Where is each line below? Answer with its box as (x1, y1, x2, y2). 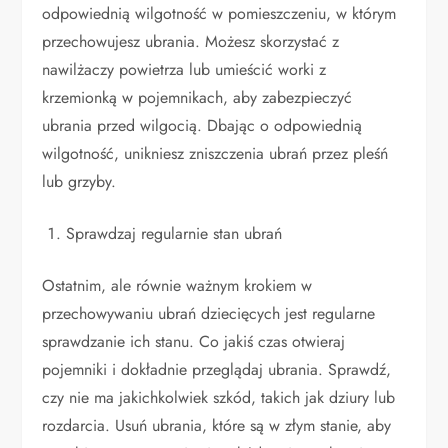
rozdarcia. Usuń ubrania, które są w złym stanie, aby (42, 414, 392, 438)
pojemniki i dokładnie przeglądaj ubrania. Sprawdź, (42, 358, 392, 382)
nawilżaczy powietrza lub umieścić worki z (42, 58, 327, 82)
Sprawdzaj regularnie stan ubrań (66, 222, 283, 246)
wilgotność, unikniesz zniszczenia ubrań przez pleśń (42, 142, 389, 166)
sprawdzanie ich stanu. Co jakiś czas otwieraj (42, 330, 346, 354)
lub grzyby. (42, 170, 117, 194)
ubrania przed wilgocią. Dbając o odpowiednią (42, 114, 363, 138)
